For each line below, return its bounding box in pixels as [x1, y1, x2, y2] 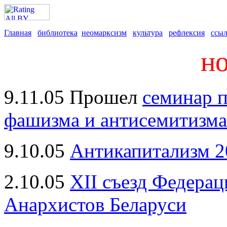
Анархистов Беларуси [4, 194, 186, 215]
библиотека [37, 28, 78, 37]
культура [133, 28, 163, 37]
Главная [4, 28, 31, 37]
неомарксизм [82, 28, 127, 37]
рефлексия [169, 28, 205, 37]
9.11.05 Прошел [4, 86, 142, 108]
